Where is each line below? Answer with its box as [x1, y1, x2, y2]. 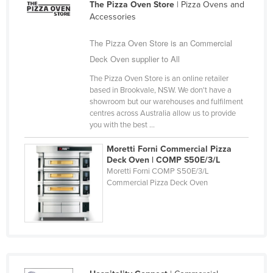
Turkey [38, 183, 63, 194]
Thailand [38, 66, 71, 77]
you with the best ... [89, 119, 155, 130]
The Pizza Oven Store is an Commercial [89, 37, 232, 49]
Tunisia [38, 163, 65, 174]
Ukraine [38, 261, 68, 272]
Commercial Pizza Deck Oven [107, 177, 208, 188]
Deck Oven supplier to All [89, 52, 180, 65]
